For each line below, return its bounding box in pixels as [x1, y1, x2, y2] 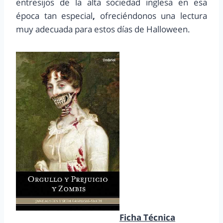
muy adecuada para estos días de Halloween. [16, 23, 190, 35]
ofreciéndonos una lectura [100, 9, 208, 21]
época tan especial [16, 9, 93, 21]
